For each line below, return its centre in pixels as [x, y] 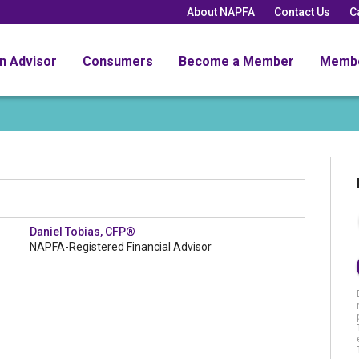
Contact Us [302, 12]
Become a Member [236, 61]
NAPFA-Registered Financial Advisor [121, 247]
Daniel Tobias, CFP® [83, 232]
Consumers [118, 61]
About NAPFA [221, 12]
